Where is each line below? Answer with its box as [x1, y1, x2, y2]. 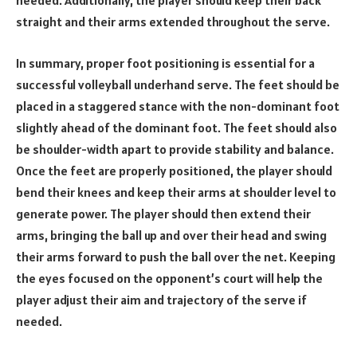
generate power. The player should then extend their [16, 205, 311, 222]
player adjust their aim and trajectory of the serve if [16, 291, 307, 308]
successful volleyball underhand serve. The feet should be [16, 76, 339, 92]
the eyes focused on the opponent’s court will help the [16, 269, 323, 286]
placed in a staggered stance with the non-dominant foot [16, 97, 339, 114]
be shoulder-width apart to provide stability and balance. [16, 140, 334, 157]
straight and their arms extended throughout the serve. [16, 14, 330, 30]
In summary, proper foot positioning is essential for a [16, 54, 315, 71]
